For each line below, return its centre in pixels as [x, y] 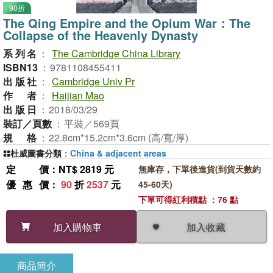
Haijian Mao [78, 95]
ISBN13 [20, 67]
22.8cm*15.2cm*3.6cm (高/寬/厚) [119, 137]
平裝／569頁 [92, 123]
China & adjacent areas [118, 153]
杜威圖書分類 [36, 153]
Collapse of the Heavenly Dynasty [101, 35]
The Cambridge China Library [116, 53]
